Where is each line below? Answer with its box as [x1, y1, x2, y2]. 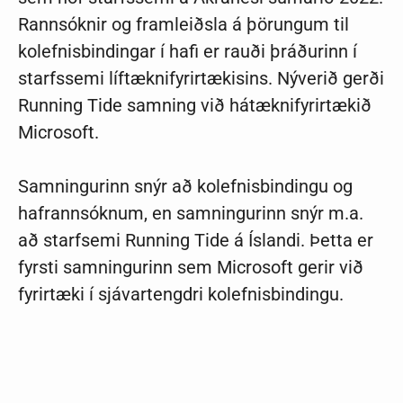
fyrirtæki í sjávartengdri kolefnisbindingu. [18, 282, 344, 305]
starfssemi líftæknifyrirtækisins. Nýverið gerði [18, 67, 384, 89]
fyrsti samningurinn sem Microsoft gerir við [18, 255, 363, 278]
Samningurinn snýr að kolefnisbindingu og [18, 175, 353, 197]
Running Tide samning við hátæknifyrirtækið [18, 94, 372, 116]
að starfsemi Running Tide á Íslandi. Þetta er [18, 228, 373, 251]
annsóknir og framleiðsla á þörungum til [29, 13, 349, 35]
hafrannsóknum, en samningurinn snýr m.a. [18, 201, 363, 224]
